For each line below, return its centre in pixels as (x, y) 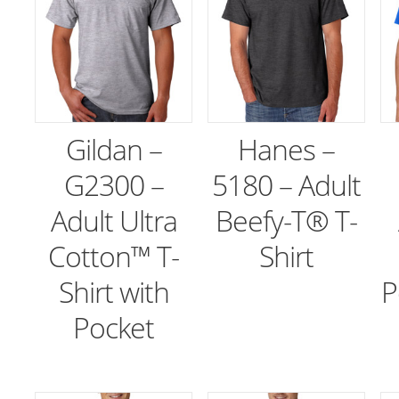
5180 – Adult (287, 185)
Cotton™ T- (114, 256)
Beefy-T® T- (287, 221)
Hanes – (287, 150)
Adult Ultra (114, 221)
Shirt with (114, 292)
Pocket (114, 328)
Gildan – (114, 150)
